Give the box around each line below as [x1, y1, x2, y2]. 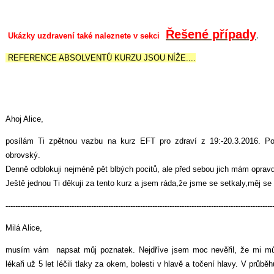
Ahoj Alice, [6, 114, 43, 124]
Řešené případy [166, 27, 256, 41]
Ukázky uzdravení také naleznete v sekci [8, 31, 162, 40]
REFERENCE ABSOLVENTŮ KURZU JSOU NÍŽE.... [6, 53, 196, 62]
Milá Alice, [6, 223, 45, 232]
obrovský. [6, 150, 40, 160]
